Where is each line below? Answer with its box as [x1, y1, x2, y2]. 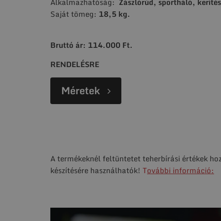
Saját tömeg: [50, 7, 99, 20]
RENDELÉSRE [50, 58, 99, 70]
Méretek [61, 82, 100, 99]
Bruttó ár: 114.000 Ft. [50, 38, 133, 51]
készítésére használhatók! [50, 164, 143, 176]
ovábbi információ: [147, 164, 214, 176]
